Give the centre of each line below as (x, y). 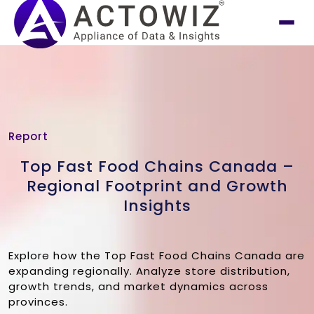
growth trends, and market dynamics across (138, 286)
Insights (157, 206)
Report (28, 136)
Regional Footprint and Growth (157, 186)
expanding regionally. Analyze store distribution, (149, 271)
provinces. (38, 302)
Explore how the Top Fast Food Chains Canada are (157, 255)
